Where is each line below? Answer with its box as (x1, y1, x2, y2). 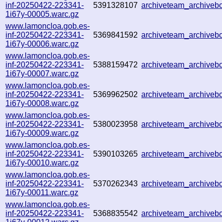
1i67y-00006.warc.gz (5, 39, 79, 48)
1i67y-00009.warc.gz (5, 128, 79, 137)
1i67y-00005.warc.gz (5, 9, 79, 18)
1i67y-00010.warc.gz (5, 158, 79, 167)
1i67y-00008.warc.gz (5, 99, 79, 108)
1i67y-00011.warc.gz (5, 188, 79, 197)
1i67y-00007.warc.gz (5, 69, 79, 78)
